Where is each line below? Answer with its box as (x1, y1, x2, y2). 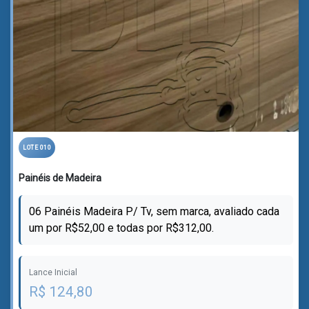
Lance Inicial (29, 268, 77, 277)
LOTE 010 (23, 144, 51, 151)
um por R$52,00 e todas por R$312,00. (29, 221, 214, 235)
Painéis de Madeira (19, 172, 101, 183)
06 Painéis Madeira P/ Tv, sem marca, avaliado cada (29, 205, 279, 218)
